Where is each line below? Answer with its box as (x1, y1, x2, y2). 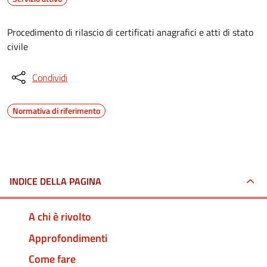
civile (7, 39, 28, 54)
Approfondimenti (29, 229, 107, 246)
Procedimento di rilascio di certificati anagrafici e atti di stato (7, 25, 253, 39)
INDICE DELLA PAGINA (10, 174, 101, 188)
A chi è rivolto (29, 208, 91, 225)
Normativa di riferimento (13, 104, 100, 117)
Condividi (32, 70, 67, 85)
